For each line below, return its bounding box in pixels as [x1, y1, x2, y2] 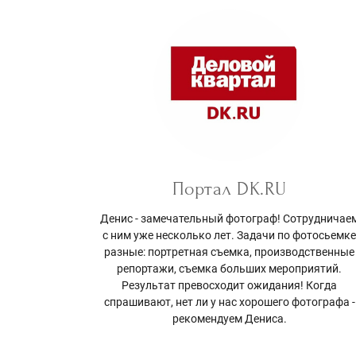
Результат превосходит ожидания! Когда [122, 279, 338, 292]
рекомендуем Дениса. [172, 312, 287, 326]
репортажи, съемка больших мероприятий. [117, 262, 342, 276]
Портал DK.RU [172, 178, 287, 200]
